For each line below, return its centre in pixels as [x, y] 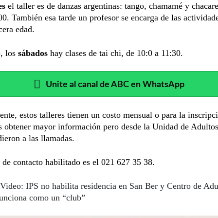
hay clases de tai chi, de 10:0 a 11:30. [117, 53]
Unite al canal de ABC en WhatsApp [115, 84]
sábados [34, 53]
